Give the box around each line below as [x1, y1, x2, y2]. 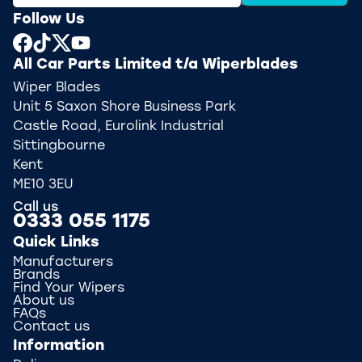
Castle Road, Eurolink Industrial [13, 120, 224, 133]
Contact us [13, 321, 90, 334]
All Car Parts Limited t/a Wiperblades [13, 57, 298, 73]
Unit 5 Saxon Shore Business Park [13, 101, 236, 114]
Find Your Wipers [13, 282, 124, 295]
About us [13, 295, 74, 308]
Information [13, 339, 104, 354]
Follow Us [13, 12, 85, 27]
